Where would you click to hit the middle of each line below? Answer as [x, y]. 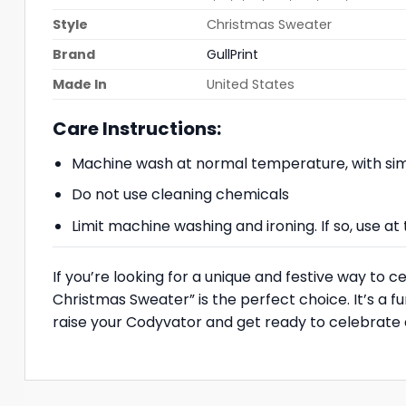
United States [251, 84]
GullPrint [233, 54]
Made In [80, 84]
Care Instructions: [137, 128]
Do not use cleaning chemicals [180, 195]
